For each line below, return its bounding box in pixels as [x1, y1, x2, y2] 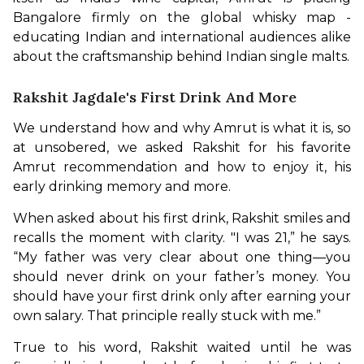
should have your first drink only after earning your [13, 288, 351, 304]
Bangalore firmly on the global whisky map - [13, 9, 351, 25]
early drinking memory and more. [13, 178, 234, 194]
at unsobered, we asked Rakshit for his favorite [13, 139, 351, 155]
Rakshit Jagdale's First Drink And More [13, 87, 301, 106]
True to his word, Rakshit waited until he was [13, 339, 351, 355]
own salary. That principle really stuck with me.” [13, 307, 321, 323]
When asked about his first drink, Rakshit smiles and [13, 210, 351, 226]
